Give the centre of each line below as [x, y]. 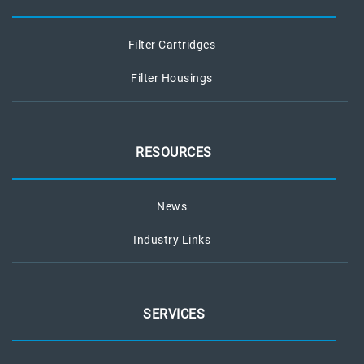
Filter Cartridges [172, 45]
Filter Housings [172, 78]
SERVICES [174, 314]
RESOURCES [174, 152]
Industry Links [172, 240]
